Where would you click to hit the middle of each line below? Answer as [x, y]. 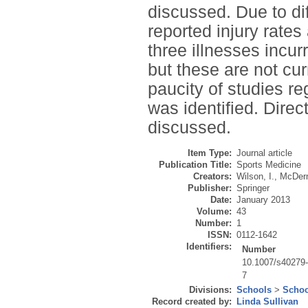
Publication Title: [195, 165]
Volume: [214, 212]
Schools [254, 290]
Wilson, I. [255, 177]
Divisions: [210, 290]
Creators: [212, 177]
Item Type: [210, 153]
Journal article [264, 153]
